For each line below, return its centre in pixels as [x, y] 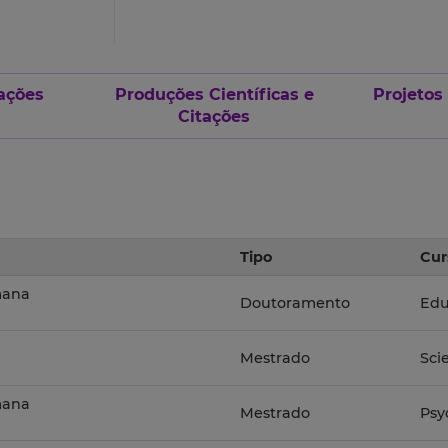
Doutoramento [295, 303]
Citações [214, 117]
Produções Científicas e [214, 95]
